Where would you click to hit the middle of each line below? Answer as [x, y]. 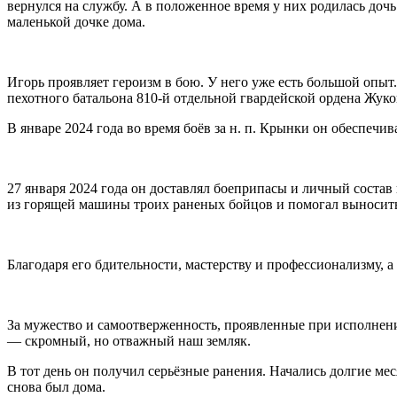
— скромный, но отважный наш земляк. [129, 340]
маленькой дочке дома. [76, 21]
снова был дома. [56, 386]
